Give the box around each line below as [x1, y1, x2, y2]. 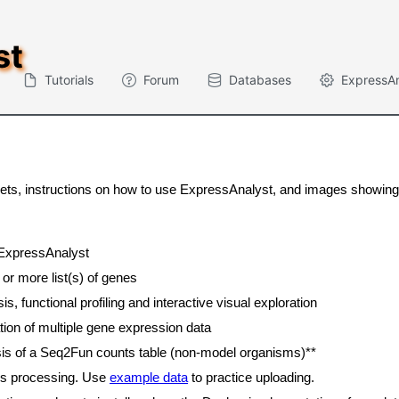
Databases [229, 72, 291, 88]
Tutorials [45, 72, 94, 88]
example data [110, 370, 188, 385]
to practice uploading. [188, 370, 314, 385]
